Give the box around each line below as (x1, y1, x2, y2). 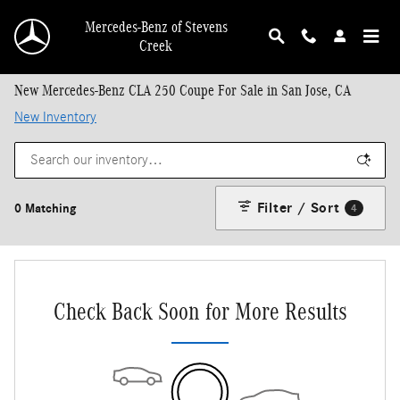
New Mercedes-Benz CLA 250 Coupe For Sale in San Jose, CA (14, 82, 351, 99)
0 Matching (14, 200, 76, 216)
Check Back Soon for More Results (53, 297, 347, 325)
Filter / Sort (256, 199, 340, 216)
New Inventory (14, 109, 96, 125)
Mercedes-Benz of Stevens (84, 19, 228, 36)
